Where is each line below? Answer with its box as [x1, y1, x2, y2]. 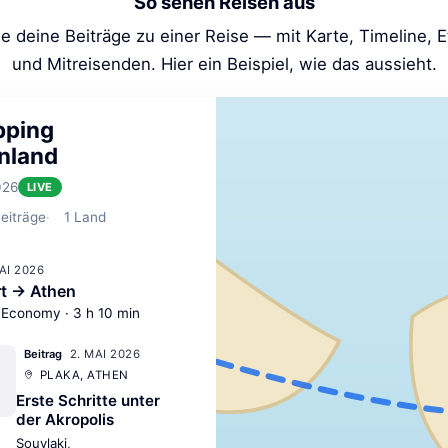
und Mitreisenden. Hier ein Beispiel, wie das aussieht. [11, 54, 437, 75]
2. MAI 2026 [70, 346, 141, 361]
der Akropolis [16, 410, 114, 430]
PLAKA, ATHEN [40, 367, 129, 382]
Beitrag [24, 347, 62, 362]
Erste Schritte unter [16, 391, 160, 411]
